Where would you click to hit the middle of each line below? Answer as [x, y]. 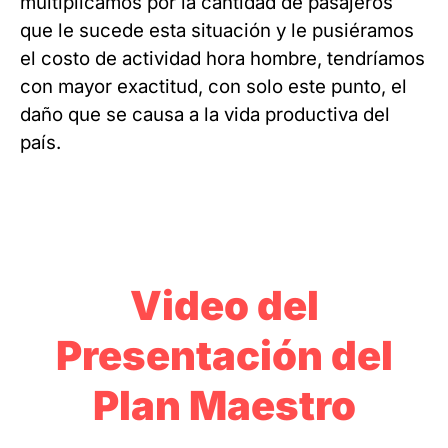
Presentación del [224, 355]
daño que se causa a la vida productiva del [205, 114]
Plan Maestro [224, 405]
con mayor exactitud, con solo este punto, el [213, 86]
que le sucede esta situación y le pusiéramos [217, 30]
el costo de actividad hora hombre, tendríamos [222, 58]
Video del [224, 305]
